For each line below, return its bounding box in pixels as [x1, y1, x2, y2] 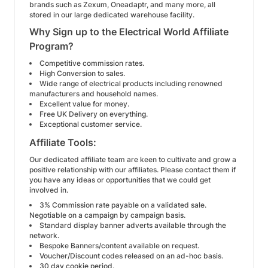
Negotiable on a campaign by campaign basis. [29, 211, 185, 220]
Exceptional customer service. [39, 120, 142, 129]
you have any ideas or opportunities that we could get [29, 175, 211, 184]
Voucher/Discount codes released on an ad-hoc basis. [39, 251, 223, 260]
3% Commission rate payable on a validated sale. [39, 200, 206, 209]
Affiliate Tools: [29, 136, 96, 148]
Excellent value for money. [39, 99, 129, 108]
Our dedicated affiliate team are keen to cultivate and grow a [29, 155, 236, 164]
